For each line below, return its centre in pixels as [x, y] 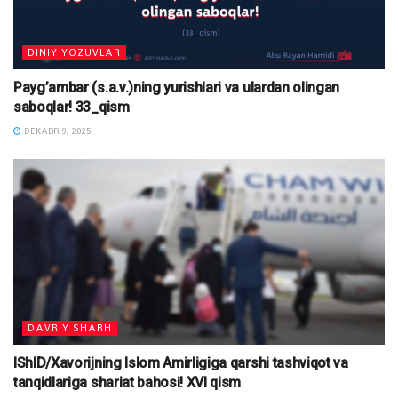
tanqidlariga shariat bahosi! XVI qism [127, 382]
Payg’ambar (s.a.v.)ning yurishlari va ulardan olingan [177, 88]
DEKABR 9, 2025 [56, 131]
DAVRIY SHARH [70, 328]
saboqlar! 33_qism [72, 107]
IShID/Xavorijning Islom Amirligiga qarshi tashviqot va [181, 363]
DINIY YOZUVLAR [74, 52]
